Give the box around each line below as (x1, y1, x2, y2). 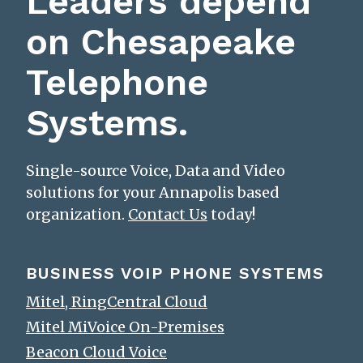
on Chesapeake (26, 20, 296, 64)
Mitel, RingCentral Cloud (26, 293, 207, 312)
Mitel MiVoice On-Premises (26, 318, 224, 337)
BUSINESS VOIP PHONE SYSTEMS (26, 263, 325, 284)
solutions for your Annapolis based (26, 183, 280, 203)
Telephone (26, 61, 208, 105)
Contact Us (128, 205, 207, 224)
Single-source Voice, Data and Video (26, 161, 285, 181)
